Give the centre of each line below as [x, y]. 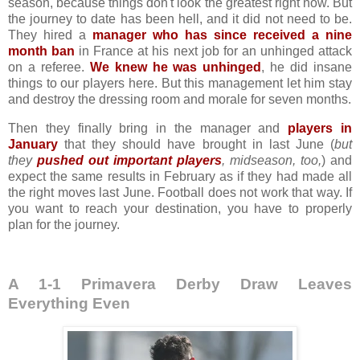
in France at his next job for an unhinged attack [214, 51]
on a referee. [49, 67]
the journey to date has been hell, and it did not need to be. [180, 19]
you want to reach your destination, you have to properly [180, 209]
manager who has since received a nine [222, 35]
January [33, 145]
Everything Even [69, 303]
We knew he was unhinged [176, 67]
